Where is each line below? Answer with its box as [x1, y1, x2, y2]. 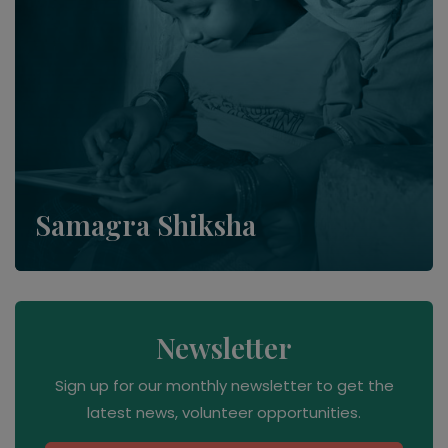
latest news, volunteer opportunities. [87, 401, 361, 423]
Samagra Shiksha [35, 205, 256, 243]
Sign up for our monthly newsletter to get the [54, 374, 394, 396]
